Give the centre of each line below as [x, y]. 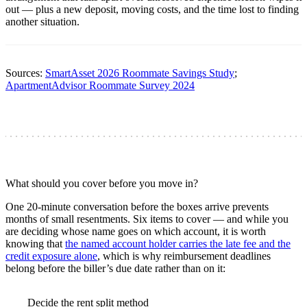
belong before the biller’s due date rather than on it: [115, 268]
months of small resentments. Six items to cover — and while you [147, 219]
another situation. [42, 21]
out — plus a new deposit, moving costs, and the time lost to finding [152, 9]
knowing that [35, 243]
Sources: [25, 73]
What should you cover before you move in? [102, 183]
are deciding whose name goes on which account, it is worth [136, 231]
